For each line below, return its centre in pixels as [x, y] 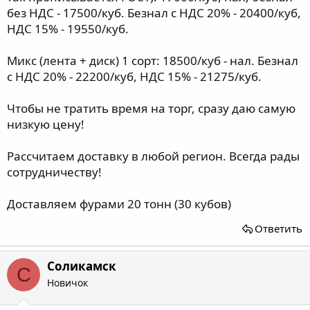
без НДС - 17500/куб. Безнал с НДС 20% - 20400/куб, [154, 13]
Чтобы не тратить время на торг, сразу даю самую [151, 108]
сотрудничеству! [54, 172]
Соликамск [82, 266]
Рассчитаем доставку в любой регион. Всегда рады [153, 156]
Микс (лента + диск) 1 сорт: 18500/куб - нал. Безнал [153, 61]
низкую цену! [46, 124]
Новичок [67, 283]
